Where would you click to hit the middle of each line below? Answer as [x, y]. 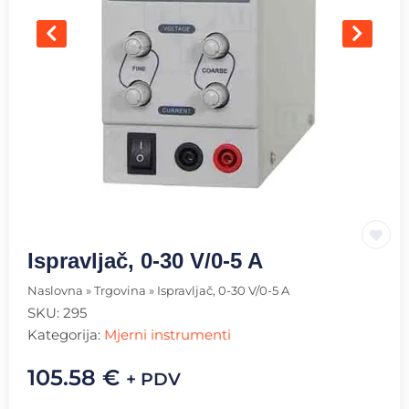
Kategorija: [66, 334]
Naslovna [55, 290]
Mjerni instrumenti [168, 334]
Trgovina [120, 290]
